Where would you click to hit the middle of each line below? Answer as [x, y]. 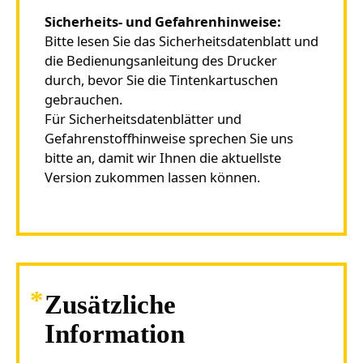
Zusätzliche [110, 305]
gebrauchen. [83, 99]
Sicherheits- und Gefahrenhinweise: [162, 21]
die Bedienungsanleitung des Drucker [160, 60]
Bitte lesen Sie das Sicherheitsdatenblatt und [181, 41]
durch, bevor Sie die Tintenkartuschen [161, 79]
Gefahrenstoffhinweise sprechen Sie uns [169, 138]
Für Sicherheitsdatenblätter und [143, 118]
